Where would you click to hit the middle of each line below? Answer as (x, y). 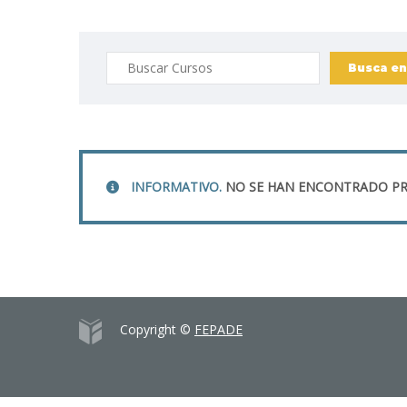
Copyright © (157, 329)
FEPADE (218, 329)
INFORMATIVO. (178, 187)
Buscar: (127, 60)
